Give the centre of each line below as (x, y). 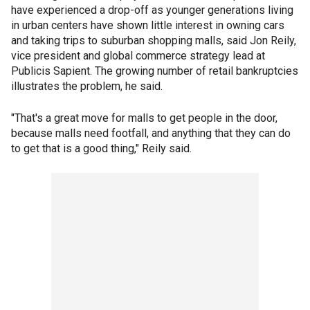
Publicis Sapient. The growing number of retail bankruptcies (155, 71)
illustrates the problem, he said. (87, 86)
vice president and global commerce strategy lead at (138, 56)
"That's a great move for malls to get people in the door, (144, 118)
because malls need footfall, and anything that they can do (151, 134)
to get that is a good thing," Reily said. (101, 149)
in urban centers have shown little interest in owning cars (148, 26)
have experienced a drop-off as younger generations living (152, 10)
